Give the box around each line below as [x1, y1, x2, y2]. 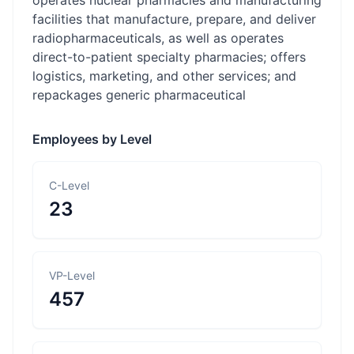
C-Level [49, 179, 89, 192]
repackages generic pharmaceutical [32, 87, 246, 103]
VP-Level [49, 269, 95, 282]
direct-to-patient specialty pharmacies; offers [32, 49, 306, 65]
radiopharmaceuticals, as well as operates [32, 30, 284, 46]
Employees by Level [32, 131, 152, 147]
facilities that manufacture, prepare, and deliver [32, 11, 316, 27]
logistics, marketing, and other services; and [32, 68, 296, 84]
